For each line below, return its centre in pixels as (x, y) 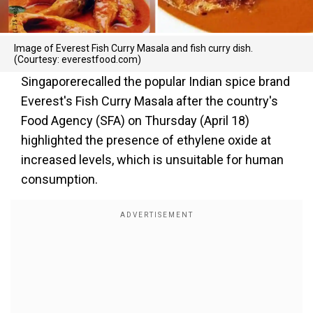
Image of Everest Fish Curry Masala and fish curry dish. (133, 48)
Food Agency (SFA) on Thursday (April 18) (135, 121)
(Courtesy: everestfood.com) (78, 59)
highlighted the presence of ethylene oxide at (146, 140)
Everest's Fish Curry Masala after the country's (150, 101)
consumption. (59, 179)
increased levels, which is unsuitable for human (152, 160)
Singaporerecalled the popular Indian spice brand (155, 81)
